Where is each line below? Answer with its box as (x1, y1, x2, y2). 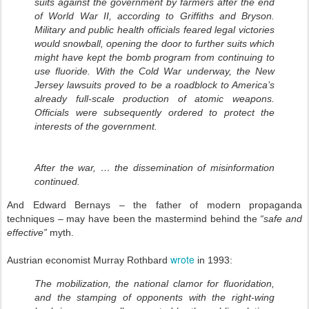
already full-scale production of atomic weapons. (34, 93, 275, 105)
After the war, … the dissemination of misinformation (34, 162, 275, 174)
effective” (7, 227, 50, 239)
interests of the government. (34, 121, 160, 132)
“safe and (260, 213, 303, 225)
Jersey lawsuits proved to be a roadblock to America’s (34, 79, 275, 91)
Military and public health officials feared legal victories (34, 24, 275, 36)
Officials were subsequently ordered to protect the (34, 107, 275, 119)
